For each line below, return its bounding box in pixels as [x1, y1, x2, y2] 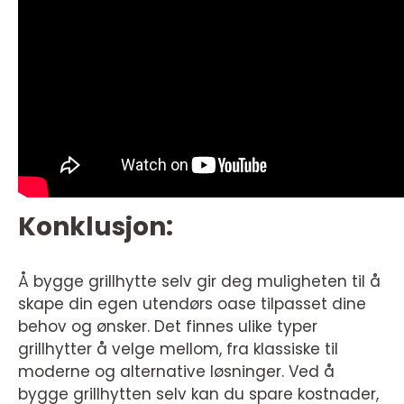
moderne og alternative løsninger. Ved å [18, 360, 335, 382]
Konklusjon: [18, 208, 173, 244]
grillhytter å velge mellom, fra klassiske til [18, 337, 338, 360]
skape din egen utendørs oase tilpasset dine [18, 292, 366, 315]
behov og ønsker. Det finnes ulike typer [18, 315, 317, 337]
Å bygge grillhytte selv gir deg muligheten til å [18, 270, 381, 292]
